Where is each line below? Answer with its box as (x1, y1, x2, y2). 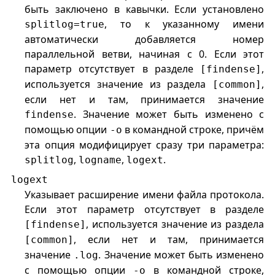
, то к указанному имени (104, 17, 265, 31)
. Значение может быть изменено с (74, 107, 265, 122)
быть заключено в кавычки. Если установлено (25, 2, 265, 17)
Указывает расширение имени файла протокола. (25, 188, 265, 202)
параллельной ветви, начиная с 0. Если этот (25, 47, 265, 61)
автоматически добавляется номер (25, 33, 265, 47)
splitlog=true (25, 18, 105, 31)
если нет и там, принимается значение (25, 93, 265, 107)
